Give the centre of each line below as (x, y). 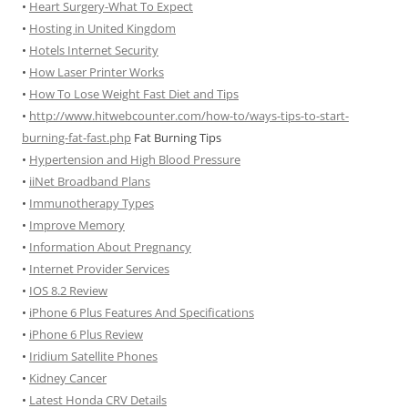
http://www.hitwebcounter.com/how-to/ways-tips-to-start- (189, 116)
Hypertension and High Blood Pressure (135, 159)
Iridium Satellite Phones (93, 356)
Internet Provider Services (99, 269)
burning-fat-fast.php (76, 138)
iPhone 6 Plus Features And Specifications (142, 312)
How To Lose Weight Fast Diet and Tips (134, 94)
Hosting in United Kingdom (102, 28)
